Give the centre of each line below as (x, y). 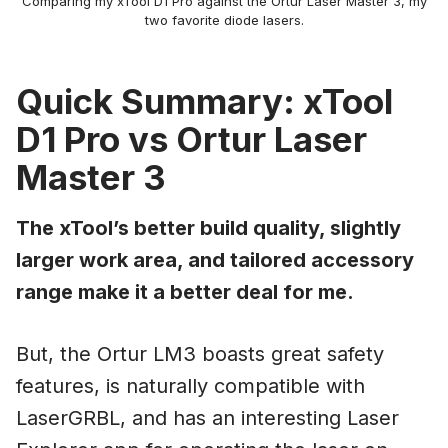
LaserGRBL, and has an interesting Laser (207, 417)
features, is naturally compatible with (190, 385)
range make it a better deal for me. (185, 291)
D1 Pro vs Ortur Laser (191, 138)
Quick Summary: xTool (204, 100)
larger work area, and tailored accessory (215, 259)
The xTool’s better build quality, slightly (208, 227)
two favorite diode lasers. (224, 19)
